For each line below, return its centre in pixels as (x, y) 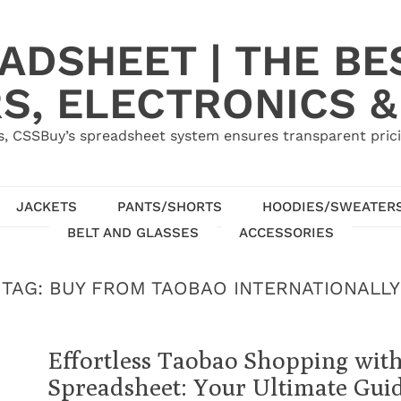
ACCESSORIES (286, 232)
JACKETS (46, 206)
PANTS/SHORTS (169, 206)
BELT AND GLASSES (133, 232)
